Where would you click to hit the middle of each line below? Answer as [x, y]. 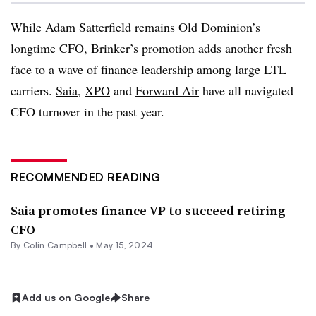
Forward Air [167, 90]
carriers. [33, 90]
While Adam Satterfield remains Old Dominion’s [135, 27]
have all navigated [246, 90]
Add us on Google [66, 297]
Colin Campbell [55, 245]
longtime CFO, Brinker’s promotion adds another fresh [151, 48]
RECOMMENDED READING [86, 177]
